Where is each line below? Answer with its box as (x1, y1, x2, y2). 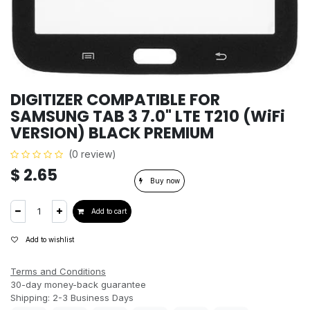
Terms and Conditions (10, 266, 106, 277)
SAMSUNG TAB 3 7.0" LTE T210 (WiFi (10, 105, 285, 128)
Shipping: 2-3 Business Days (10, 292, 134, 304)
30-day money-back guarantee (10, 279, 146, 291)
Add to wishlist (26, 235, 74, 244)
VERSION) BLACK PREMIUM (10, 122, 214, 145)
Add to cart (89, 207, 127, 216)
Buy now (148, 176, 180, 185)
